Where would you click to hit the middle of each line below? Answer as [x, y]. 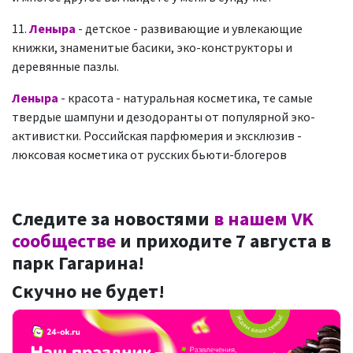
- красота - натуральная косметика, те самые [187, 98]
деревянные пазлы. [65, 66]
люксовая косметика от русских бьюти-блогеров [149, 154]
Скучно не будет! [88, 291]
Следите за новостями [113, 219]
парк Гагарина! [80, 263]
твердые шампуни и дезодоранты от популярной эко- [163, 117]
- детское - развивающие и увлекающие [190, 28]
